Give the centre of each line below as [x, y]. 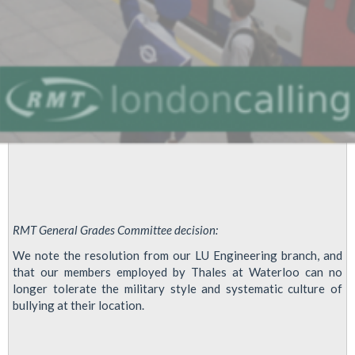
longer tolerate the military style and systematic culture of [177, 288]
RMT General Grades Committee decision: [115, 230]
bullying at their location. [78, 305]
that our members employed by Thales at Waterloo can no [177, 271]
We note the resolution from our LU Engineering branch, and [177, 255]
